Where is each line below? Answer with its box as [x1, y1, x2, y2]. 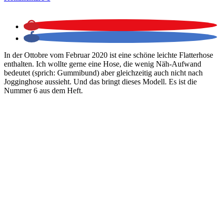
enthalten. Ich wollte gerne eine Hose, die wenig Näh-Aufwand [4, 59, 201, 68]
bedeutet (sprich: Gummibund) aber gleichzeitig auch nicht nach [4, 68, 203, 77]
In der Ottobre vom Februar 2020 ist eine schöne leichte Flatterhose [4, 50, 213, 59]
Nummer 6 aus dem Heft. [4, 86, 83, 95]
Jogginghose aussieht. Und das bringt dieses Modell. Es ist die [4, 77, 197, 86]
